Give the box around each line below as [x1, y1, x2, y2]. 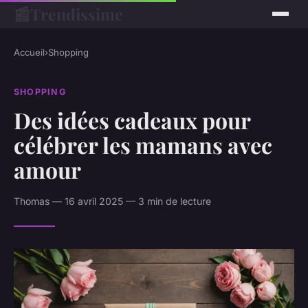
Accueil [14, 47, 45, 58]
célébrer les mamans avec [14, 129, 272, 159]
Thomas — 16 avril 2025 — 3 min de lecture [14, 195, 211, 207]
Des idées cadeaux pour [14, 104, 250, 135]
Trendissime [30, 3, 123, 25]
